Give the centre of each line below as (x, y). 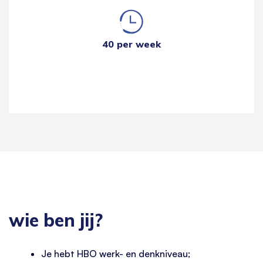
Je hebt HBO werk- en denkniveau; (116, 254)
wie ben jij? (56, 220)
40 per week (131, 44)
